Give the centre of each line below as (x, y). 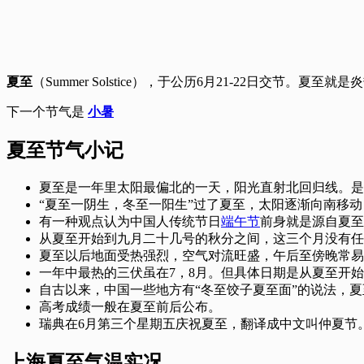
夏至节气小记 (65, 150)
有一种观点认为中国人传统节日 (130, 221)
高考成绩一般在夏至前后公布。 (130, 306)
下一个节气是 (47, 111)
